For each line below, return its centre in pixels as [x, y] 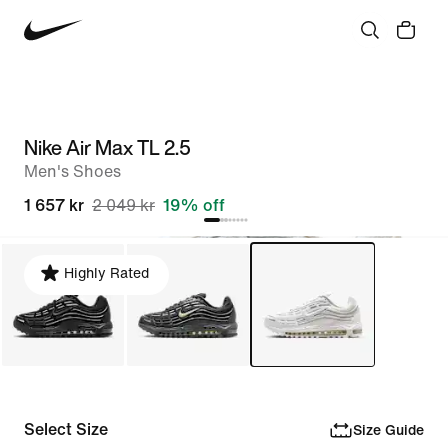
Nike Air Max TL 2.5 [107, 147]
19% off [194, 205]
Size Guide [388, 430]
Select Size [66, 429]
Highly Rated [106, 273]
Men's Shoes [72, 171]
